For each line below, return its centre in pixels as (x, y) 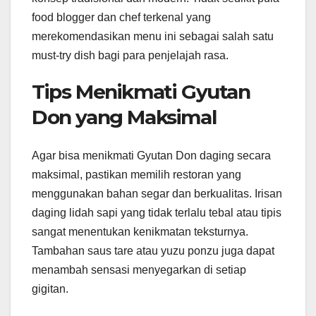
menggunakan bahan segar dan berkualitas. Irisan (157, 193)
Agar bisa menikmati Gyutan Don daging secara (151, 155)
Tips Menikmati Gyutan (141, 92)
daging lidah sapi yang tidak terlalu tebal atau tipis (157, 212)
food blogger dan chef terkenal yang (121, 18)
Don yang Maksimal (124, 117)
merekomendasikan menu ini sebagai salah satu (153, 37)
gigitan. (50, 288)
